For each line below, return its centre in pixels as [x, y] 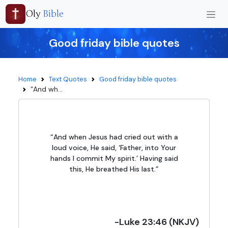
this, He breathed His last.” [114, 169]
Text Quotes [68, 79]
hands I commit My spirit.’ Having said [114, 158]
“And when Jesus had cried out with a [114, 137]
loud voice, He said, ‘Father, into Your [114, 148]
